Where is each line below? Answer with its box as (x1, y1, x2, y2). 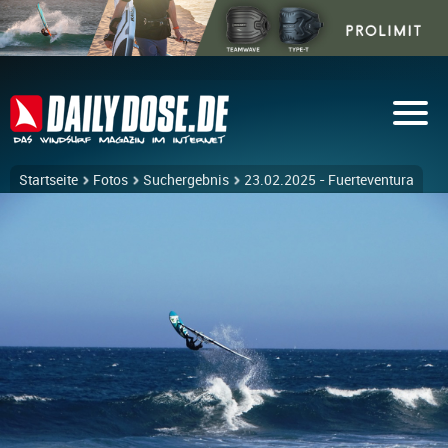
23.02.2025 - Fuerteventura (244, 172, 414, 188)
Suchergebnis (143, 172, 229, 188)
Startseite (19, 172, 78, 188)
